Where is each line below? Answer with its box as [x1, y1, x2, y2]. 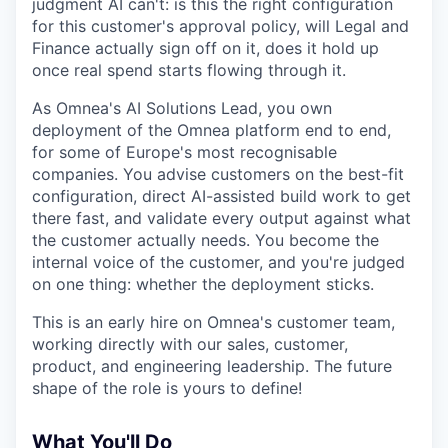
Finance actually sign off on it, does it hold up [32, 37, 379, 58]
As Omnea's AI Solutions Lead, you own [32, 97, 332, 118]
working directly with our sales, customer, [32, 333, 348, 354]
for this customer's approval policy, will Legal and [32, 15, 409, 36]
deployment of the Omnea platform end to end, [32, 119, 391, 140]
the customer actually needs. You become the [32, 229, 379, 250]
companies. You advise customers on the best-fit [32, 163, 404, 184]
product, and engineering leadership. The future [32, 355, 392, 376]
